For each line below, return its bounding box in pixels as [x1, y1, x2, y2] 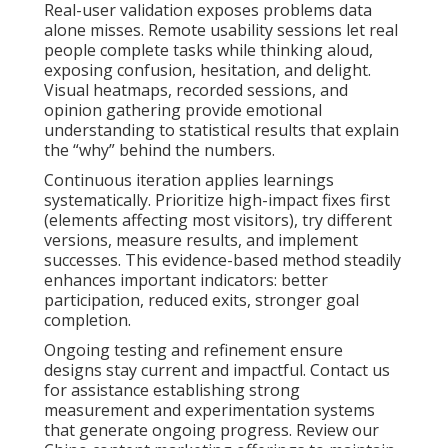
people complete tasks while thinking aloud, [44, 38, 373, 61]
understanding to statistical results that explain [44, 118, 399, 141]
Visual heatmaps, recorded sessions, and [44, 78, 348, 101]
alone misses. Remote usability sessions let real [44, 18, 398, 41]
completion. [44, 308, 131, 331]
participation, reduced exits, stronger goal [44, 288, 359, 311]
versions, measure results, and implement [44, 228, 358, 251]
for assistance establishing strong [44, 378, 300, 401]
